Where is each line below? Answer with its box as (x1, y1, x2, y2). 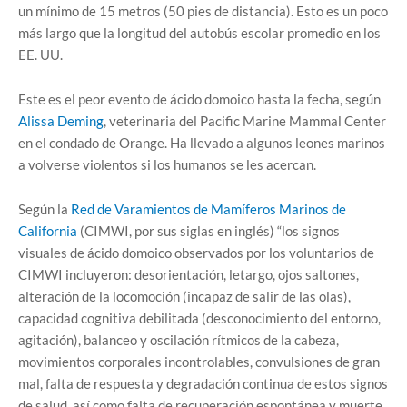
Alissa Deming (18, 113, 104, 129)
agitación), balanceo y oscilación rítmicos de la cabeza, (18, 332, 339, 348)
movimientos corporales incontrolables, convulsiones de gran (18, 353, 380, 370)
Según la (18, 201, 71, 217)
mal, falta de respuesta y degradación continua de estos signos (18, 375, 388, 392)
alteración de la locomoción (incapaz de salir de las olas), (18, 288, 351, 304)
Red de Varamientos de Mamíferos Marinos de (71, 201, 346, 217)
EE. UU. (18, 46, 63, 63)
